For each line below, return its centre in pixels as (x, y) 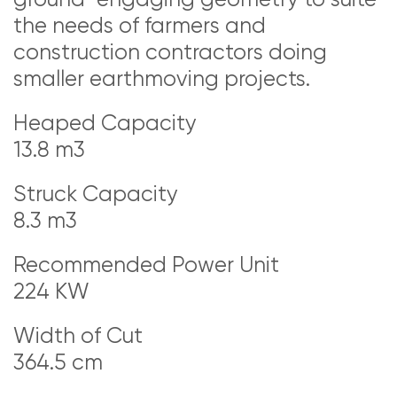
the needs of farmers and (140, 26)
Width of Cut (78, 336)
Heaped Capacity (105, 123)
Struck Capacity (96, 194)
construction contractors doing (170, 52)
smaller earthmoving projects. (162, 79)
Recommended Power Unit (146, 265)
